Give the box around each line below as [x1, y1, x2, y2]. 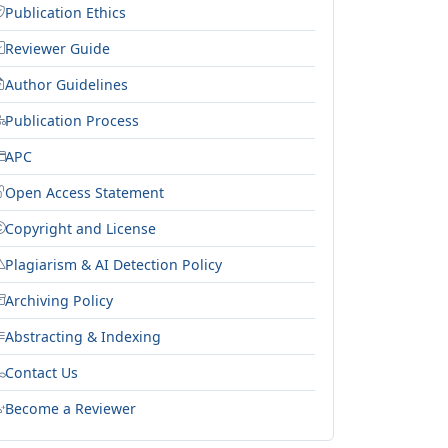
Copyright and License [5, 218, 156, 238]
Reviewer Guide [5, 38, 110, 58]
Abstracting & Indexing [5, 326, 161, 346]
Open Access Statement [5, 182, 164, 202]
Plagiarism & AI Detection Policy [5, 254, 222, 274]
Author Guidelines [5, 74, 128, 94]
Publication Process [5, 110, 139, 130]
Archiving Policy [5, 290, 113, 310]
